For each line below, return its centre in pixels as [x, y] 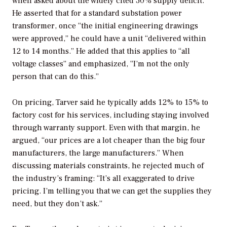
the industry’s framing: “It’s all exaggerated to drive [103, 178]
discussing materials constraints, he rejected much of [108, 165]
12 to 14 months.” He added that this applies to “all [101, 51]
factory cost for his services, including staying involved [111, 115]
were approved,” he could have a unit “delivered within [109, 38]
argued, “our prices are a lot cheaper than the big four [109, 140]
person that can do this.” [55, 76]
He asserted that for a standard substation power [97, 13]
